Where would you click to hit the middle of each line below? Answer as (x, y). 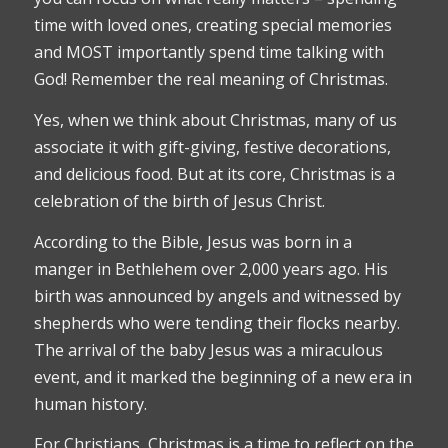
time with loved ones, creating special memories (212, 25)
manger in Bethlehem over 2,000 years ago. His (210, 268)
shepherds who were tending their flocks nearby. (216, 322)
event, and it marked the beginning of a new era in (222, 376)
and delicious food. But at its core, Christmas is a (214, 174)
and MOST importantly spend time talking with (208, 52)
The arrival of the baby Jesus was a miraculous (208, 349)
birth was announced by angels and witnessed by (217, 295)
